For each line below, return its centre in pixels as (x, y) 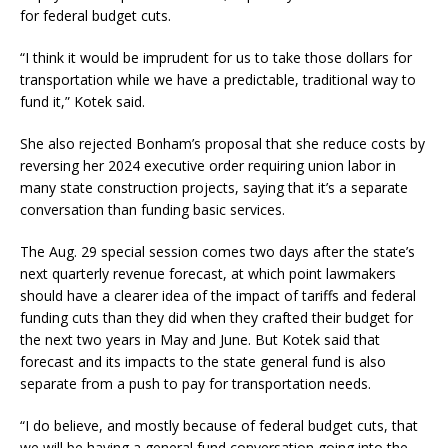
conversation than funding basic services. (154, 210)
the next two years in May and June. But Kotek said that (200, 340)
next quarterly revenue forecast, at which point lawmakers (208, 274)
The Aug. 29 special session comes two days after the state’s (217, 252)
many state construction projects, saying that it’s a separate (214, 188)
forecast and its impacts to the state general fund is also (203, 362)
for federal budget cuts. (97, 16)
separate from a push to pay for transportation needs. (197, 384)
